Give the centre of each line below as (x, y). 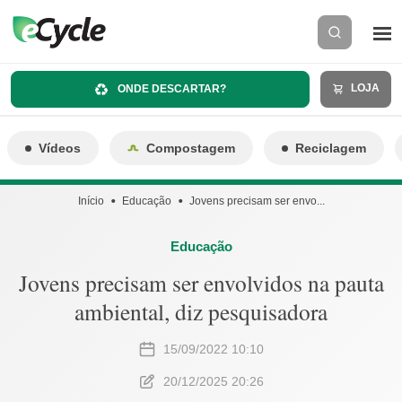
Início (91, 201)
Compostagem (191, 148)
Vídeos (60, 148)
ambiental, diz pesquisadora (201, 311)
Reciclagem (331, 148)
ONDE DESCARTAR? (171, 88)
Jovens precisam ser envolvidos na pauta (201, 283)
